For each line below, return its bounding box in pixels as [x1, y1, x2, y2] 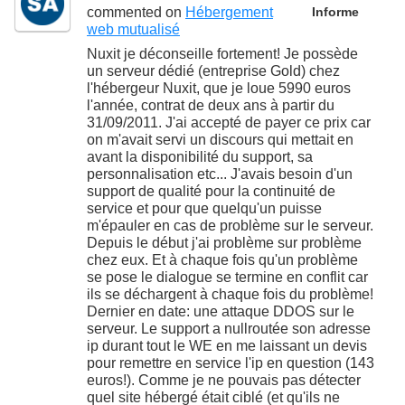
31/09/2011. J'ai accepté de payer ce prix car [87, 114, 371, 130]
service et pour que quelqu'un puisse [87, 200, 322, 216]
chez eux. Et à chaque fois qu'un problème [87, 251, 358, 268]
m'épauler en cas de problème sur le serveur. [87, 217, 373, 233]
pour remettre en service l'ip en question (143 [87, 354, 374, 371]
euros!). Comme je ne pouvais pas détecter [87, 372, 361, 388]
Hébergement [185, 4, 273, 20]
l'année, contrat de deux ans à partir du [87, 97, 334, 113]
